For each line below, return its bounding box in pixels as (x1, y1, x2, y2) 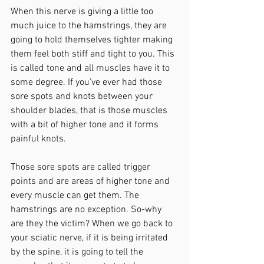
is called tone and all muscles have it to (11, 62, 172, 74)
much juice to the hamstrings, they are (11, 20, 169, 32)
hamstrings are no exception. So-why (11, 204, 164, 216)
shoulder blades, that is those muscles (11, 105, 170, 117)
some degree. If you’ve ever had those (11, 77, 164, 88)
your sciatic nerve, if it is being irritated (11, 232, 170, 244)
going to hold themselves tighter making (11, 34, 175, 46)
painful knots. (11, 133, 71, 145)
